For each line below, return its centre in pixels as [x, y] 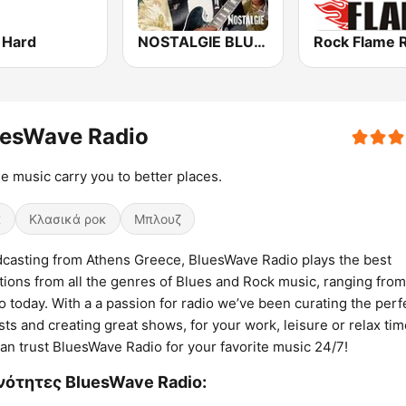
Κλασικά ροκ [68, 219]
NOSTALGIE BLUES [260, 42]
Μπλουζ [158, 219]
